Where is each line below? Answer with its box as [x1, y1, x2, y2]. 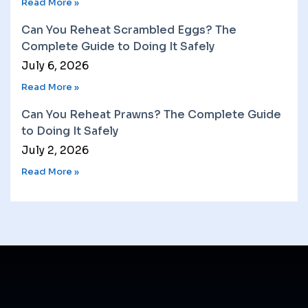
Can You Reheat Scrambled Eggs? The [21, 22, 236, 37]
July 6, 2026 [21, 58, 89, 73]
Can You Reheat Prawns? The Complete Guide [21, 107, 281, 122]
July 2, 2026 [21, 142, 89, 157]
